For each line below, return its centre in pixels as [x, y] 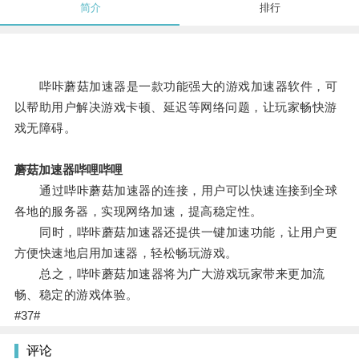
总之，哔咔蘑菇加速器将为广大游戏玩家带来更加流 [169, 274]
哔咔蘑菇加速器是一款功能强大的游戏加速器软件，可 [176, 87]
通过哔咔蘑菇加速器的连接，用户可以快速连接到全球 [176, 191]
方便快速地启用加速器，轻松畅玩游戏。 [126, 253]
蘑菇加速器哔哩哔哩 [68, 170]
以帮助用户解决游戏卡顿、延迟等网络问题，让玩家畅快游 [175, 107]
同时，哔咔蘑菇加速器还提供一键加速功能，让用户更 [176, 232]
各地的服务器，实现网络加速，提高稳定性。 [138, 212]
